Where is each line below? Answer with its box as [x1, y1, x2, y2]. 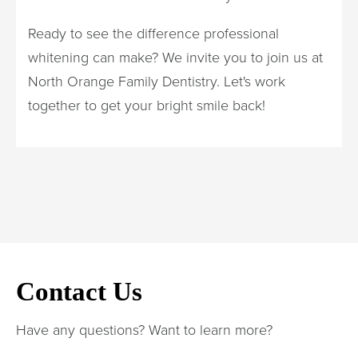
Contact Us [16, 277, 142, 306]
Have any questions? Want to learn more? [16, 320, 272, 339]
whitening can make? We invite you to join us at [28, 47, 323, 66]
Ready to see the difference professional [28, 23, 279, 42]
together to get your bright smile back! [28, 95, 265, 114]
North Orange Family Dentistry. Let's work [28, 71, 285, 90]
